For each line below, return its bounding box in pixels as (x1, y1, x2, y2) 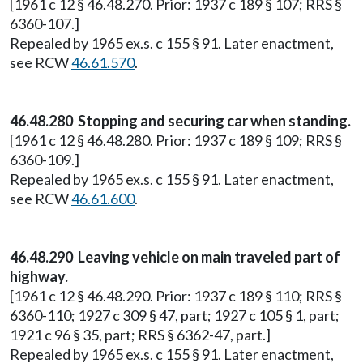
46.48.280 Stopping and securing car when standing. (10, 112, 351, 130)
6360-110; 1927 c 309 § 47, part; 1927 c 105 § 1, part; (10, 306, 340, 324)
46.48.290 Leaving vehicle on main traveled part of (10, 248, 340, 266)
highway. (10, 267, 68, 285)
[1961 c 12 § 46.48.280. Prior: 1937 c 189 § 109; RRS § (10, 131, 342, 149)
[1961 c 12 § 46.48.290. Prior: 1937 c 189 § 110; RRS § (10, 287, 342, 305)
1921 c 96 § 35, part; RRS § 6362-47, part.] (10, 326, 271, 344)
